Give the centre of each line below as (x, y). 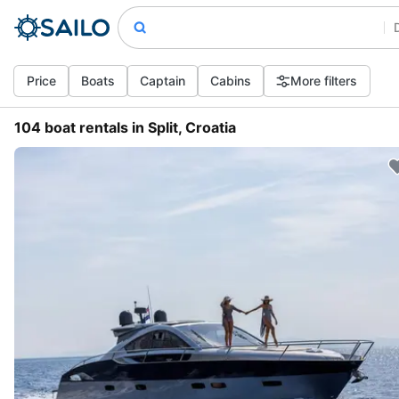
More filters (324, 81)
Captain (163, 81)
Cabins (231, 81)
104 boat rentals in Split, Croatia (125, 127)
